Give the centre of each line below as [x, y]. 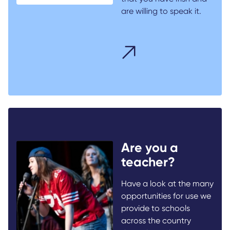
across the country [156, 220]
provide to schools [155, 208]
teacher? [148, 162]
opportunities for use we [166, 196]
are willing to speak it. [161, 11]
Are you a [149, 147]
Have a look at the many [167, 183]
